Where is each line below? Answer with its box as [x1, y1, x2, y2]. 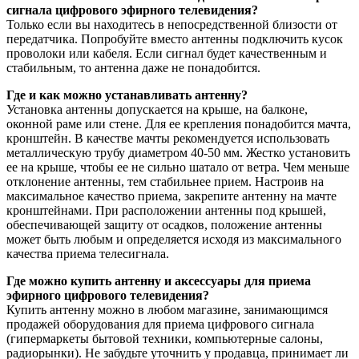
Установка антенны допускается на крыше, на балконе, [6, 103, 308, 117]
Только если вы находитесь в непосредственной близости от [6, 18, 337, 32]
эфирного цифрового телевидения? [6, 288, 209, 303]
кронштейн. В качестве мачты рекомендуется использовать [6, 131, 329, 146]
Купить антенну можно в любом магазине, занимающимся [6, 303, 328, 317]
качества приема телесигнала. [6, 247, 169, 261]
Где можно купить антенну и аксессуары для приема [6, 274, 311, 288]
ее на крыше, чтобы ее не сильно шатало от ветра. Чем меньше [6, 160, 349, 175]
